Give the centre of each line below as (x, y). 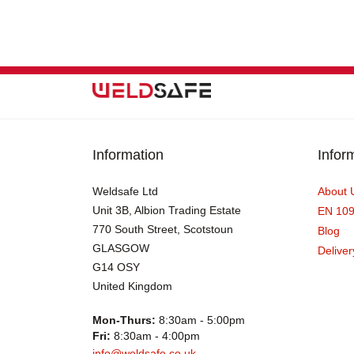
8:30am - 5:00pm (200, 320)
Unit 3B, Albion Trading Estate (167, 211)
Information (128, 154)
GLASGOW (121, 249)
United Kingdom (132, 286)
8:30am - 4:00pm (155, 336)
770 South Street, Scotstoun (163, 230)
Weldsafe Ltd (125, 192)
